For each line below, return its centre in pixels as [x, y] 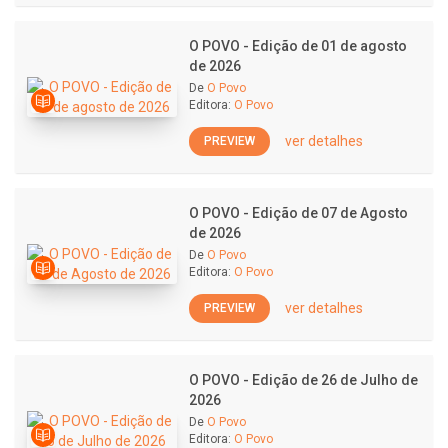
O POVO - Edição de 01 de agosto [298, 46]
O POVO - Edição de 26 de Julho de [303, 380]
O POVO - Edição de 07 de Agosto [298, 213]
